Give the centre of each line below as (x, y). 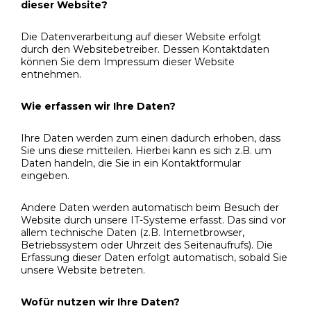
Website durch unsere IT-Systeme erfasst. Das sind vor (153, 220)
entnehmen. (51, 74)
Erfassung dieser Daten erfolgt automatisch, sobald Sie (154, 257)
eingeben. (45, 175)
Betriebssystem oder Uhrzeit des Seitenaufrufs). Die (147, 245)
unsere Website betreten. (83, 270)
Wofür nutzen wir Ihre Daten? (100, 302)
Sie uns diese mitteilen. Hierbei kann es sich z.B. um (146, 150)
